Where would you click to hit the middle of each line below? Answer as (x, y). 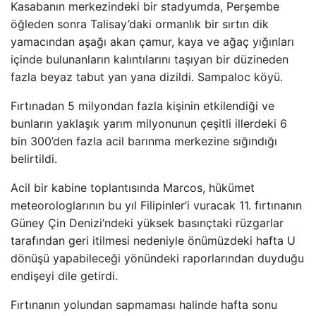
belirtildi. (34, 159)
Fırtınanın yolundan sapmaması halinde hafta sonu (144, 305)
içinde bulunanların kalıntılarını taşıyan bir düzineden (150, 59)
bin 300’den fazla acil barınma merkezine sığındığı (144, 141)
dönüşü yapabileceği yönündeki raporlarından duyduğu (157, 258)
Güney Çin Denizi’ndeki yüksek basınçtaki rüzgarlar (147, 223)
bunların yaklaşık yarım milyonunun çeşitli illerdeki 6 (149, 123)
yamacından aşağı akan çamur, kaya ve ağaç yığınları (152, 42)
